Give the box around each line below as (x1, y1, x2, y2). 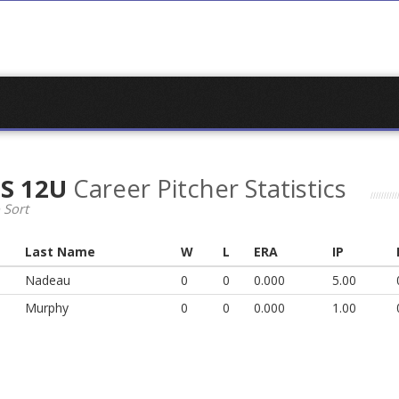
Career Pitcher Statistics (73, 172, 346, 205)
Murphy (25, 299, 69, 317)
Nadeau (25, 272, 70, 289)
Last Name (25, 243, 95, 261)
